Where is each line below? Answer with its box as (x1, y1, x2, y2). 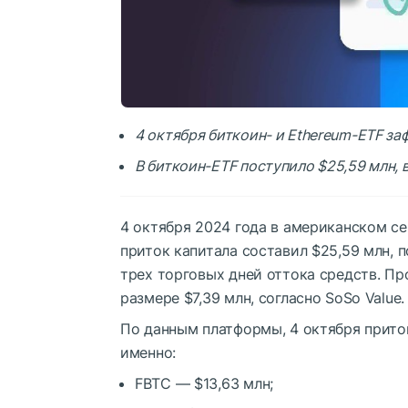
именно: (120, 342, 177, 362)
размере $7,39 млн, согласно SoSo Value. (120, 288, 405, 307)
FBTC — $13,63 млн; (135, 373, 273, 393)
